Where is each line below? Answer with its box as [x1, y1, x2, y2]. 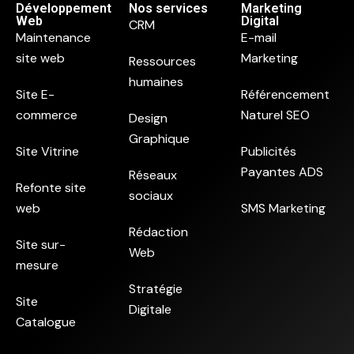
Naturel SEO [241, 107, 311, 123]
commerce [16, 107, 77, 123]
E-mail [241, 29, 277, 46]
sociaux [128, 187, 173, 204]
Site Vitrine [16, 143, 79, 160]
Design [128, 110, 168, 126]
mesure [16, 257, 58, 273]
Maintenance [16, 29, 91, 46]
